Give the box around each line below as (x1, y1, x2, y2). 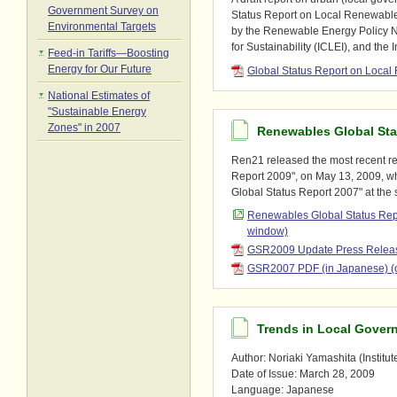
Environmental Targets (48, 20, 156, 33)
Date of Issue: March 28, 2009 (231, 367, 375, 380)
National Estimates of (48, 90, 150, 102)
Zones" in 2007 (48, 121, 121, 134)
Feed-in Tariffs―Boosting (48, 47, 169, 59)
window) (247, 224, 288, 237)
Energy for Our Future (48, 63, 152, 75)
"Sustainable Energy (48, 105, 146, 118)
